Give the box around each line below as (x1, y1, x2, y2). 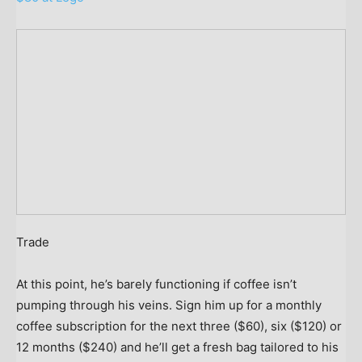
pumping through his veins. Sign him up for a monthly (16, 297, 322, 313)
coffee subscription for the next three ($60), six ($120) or (16, 318, 342, 334)
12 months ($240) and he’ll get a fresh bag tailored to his (16, 339, 339, 355)
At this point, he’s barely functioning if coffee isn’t (16, 276, 297, 292)
